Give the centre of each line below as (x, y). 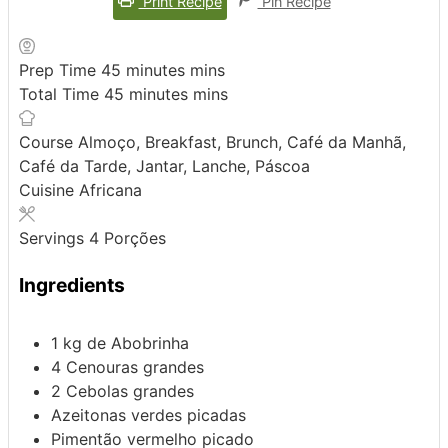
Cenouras (102, 367)
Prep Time (60, 70)
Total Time (61, 94)
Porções (135, 238)
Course (48, 142)
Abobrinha (150, 343)
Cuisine (49, 190)
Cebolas (97, 391)
